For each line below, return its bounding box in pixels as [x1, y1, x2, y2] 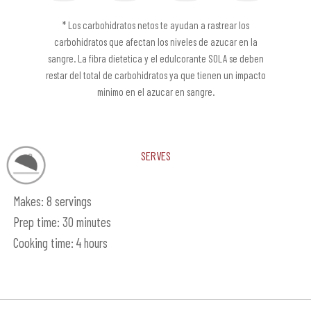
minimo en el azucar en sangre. [96, 85, 215, 99]
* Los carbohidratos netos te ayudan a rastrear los [62, 19, 249, 32]
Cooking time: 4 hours [12, 235, 108, 251]
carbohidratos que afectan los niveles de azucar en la [53, 35, 258, 49]
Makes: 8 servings [12, 193, 92, 210]
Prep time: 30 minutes [12, 214, 111, 230]
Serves [140, 144, 171, 164]
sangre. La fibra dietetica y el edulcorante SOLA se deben [47, 52, 264, 65]
